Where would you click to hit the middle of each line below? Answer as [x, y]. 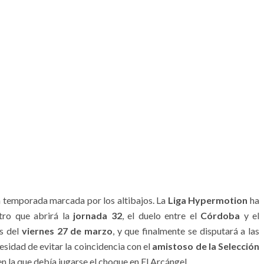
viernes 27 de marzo [67, 231]
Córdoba [220, 215]
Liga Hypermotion [208, 200]
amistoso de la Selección [206, 246]
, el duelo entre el [161, 215]
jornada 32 [98, 215]
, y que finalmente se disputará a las [186, 231]
